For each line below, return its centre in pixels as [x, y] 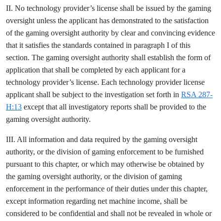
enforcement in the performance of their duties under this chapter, [107, 189]
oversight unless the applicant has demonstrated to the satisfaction [107, 20]
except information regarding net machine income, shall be [97, 201]
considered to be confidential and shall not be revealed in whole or [109, 213]
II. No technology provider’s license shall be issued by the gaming [109, 8]
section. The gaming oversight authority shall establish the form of [108, 57]
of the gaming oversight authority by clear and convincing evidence [110, 33]
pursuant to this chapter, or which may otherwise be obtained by [105, 164]
